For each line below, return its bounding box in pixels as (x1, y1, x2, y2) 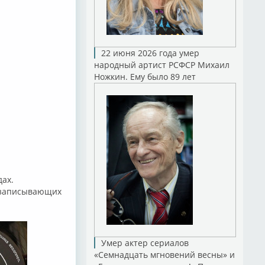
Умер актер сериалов (101, 237, 189, 248)
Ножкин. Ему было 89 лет (93, 71, 196, 82)
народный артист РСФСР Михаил (93, 59, 230, 70)
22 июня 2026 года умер (101, 47, 199, 59)
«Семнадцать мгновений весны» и (93, 249, 235, 260)
